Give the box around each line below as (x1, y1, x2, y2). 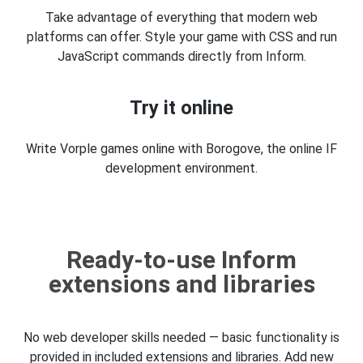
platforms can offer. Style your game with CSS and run (26, 29, 337, 45)
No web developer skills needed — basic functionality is (23, 329, 340, 345)
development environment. (105, 160, 258, 176)
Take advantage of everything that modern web (45, 10, 318, 25)
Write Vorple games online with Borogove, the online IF (26, 141, 337, 156)
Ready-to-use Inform (66, 246, 297, 274)
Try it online (130, 96, 233, 119)
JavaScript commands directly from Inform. (57, 49, 306, 64)
